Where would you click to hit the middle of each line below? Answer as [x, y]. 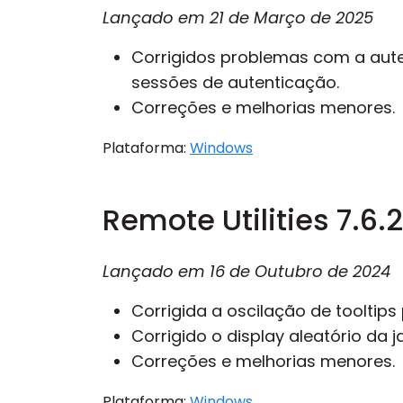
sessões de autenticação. [235, 82]
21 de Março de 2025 [291, 18]
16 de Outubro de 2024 [300, 271]
